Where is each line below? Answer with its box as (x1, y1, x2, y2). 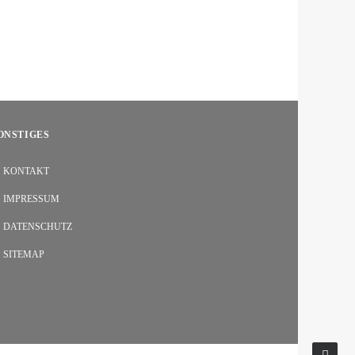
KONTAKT (3, 166, 49, 177)
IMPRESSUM (3, 193, 59, 204)
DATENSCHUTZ (3, 221, 72, 232)
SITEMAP (3, 249, 44, 260)
